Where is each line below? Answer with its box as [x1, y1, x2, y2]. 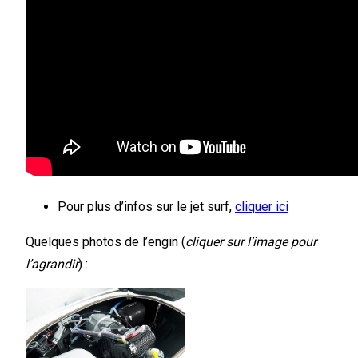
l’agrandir [26, 256, 78, 272]
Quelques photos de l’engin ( [26, 233, 185, 249]
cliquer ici [235, 198, 288, 214]
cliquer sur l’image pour [185, 233, 316, 249]
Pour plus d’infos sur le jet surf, [58, 198, 235, 214]
